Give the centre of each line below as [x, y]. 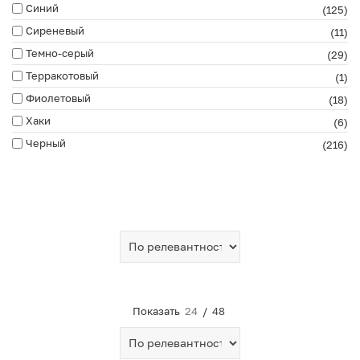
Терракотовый [62, 75]
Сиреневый [55, 30]
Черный [46, 143]
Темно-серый [60, 53]
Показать [157, 311]
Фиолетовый [58, 98]
